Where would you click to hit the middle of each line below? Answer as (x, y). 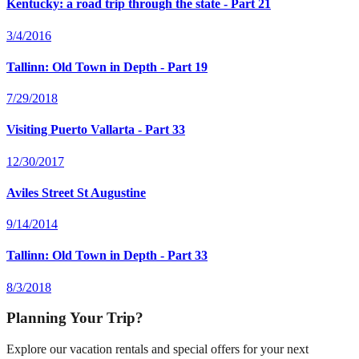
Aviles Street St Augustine (76, 192)
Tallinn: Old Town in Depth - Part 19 (107, 67)
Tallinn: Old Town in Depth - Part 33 (107, 256)
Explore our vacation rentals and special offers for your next (157, 349)
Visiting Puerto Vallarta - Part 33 (96, 130)
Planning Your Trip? (75, 318)
